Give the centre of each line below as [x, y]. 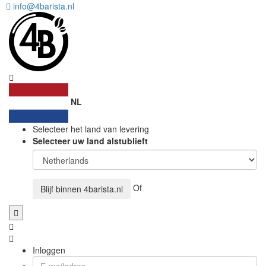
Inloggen [49, 250]
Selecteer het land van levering [91, 129]
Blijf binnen [62, 189]
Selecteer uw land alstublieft [90, 141]
